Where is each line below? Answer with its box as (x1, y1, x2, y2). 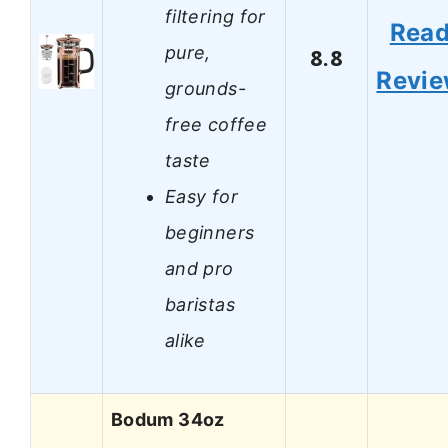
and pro (165, 257, 234, 279)
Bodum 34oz (111, 409, 225, 431)
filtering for (165, 5, 266, 27)
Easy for (165, 185, 238, 207)
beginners (165, 221, 255, 243)
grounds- (165, 77, 246, 99)
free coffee (165, 113, 267, 135)
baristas (165, 293, 235, 315)
